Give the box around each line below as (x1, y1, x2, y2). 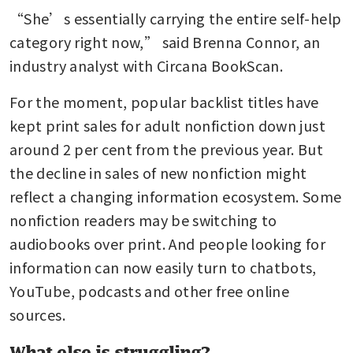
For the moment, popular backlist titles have (9, 91, 319, 112)
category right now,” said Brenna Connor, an (9, 31, 321, 52)
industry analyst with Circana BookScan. (9, 54, 284, 76)
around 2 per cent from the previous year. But (9, 138, 324, 159)
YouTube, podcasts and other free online (9, 280, 290, 301)
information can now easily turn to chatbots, (9, 256, 317, 277)
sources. (9, 303, 65, 325)
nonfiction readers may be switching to (9, 209, 277, 230)
